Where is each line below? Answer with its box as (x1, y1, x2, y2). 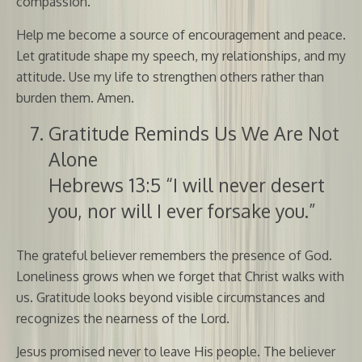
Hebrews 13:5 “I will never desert (48, 172, 325, 196)
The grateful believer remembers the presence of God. (16, 246, 332, 263)
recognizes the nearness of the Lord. (16, 309, 229, 326)
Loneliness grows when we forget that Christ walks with (16, 267, 344, 284)
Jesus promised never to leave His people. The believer (16, 343, 335, 360)
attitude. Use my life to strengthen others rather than (16, 68, 324, 85)
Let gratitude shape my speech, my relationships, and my (16, 47, 346, 64)
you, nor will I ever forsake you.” (48, 198, 316, 222)
